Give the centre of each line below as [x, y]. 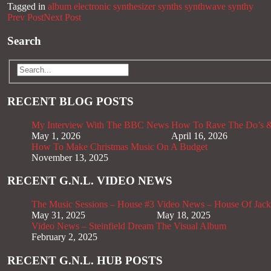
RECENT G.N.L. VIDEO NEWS [90, 181]
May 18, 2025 [184, 215]
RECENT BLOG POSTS [70, 101]
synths [170, 7]
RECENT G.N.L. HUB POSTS [85, 260]
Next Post [62, 18]
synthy [241, 7]
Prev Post [25, 18]
